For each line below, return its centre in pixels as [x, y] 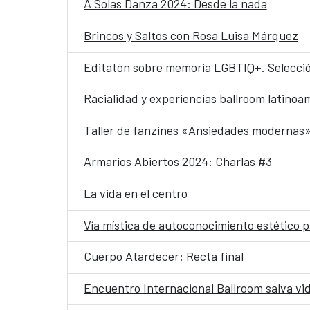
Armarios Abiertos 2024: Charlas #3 [177, 162]
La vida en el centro [135, 193]
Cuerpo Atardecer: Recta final [163, 256]
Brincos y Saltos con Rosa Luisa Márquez [191, 35]
